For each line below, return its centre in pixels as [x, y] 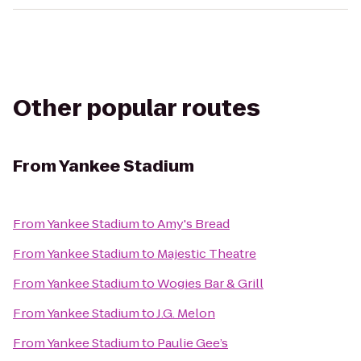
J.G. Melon [186, 313]
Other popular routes [137, 108]
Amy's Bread [193, 224]
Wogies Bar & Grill [210, 283]
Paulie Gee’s [193, 343]
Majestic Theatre [207, 253]
